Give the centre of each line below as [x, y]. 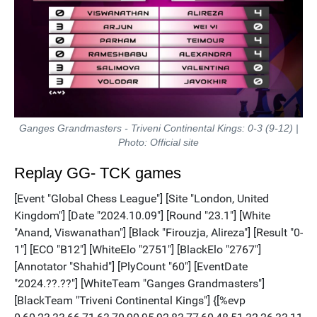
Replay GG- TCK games [98, 173]
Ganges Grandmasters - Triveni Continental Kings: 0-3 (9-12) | [158, 128]
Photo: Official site [158, 143]
